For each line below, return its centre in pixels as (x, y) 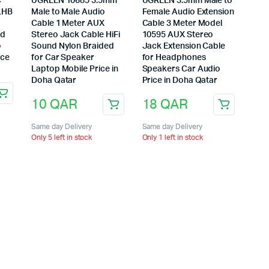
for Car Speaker (63, 58)
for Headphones (174, 58)
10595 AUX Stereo (178, 35)
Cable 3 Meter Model (182, 24)
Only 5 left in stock (62, 138)
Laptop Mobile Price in (75, 69)
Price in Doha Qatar (180, 81)
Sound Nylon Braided (73, 47)
